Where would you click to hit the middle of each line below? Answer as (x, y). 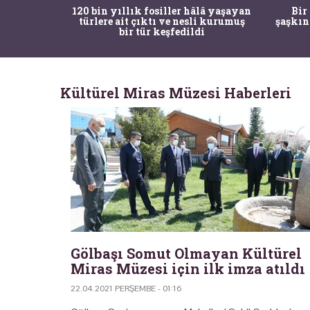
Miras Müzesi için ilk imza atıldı (188, 268)
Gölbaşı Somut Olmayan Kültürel (186, 253)
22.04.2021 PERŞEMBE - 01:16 (126, 288)
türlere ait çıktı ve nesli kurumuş (162, 21)
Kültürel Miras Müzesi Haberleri (176, 92)
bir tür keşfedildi (162, 31)
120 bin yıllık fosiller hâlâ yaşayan (162, 10)
